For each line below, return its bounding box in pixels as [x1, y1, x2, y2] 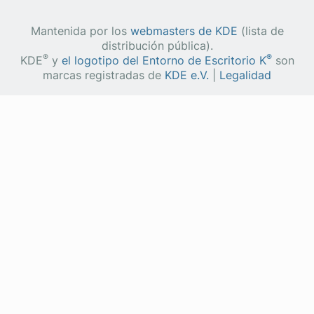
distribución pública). [101, 39, 213, 53]
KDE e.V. [165, 68, 209, 82]
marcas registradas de [43, 68, 165, 82]
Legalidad [219, 68, 271, 82]
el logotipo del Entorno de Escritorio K [61, 53, 266, 67]
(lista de [237, 24, 284, 38]
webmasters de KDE [130, 24, 238, 38]
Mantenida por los [30, 24, 130, 38]
